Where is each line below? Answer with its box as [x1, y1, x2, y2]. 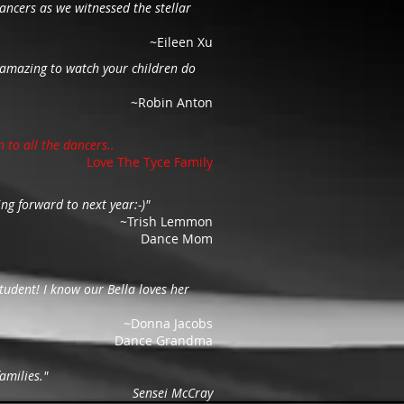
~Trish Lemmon [120, 213, 213, 230]
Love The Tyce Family [87, 153, 213, 170]
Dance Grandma [115, 332, 213, 349]
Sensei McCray [133, 384, 213, 401]
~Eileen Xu [150, 33, 213, 50]
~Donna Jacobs [124, 315, 213, 332]
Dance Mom [141, 230, 213, 247]
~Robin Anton [131, 94, 213, 111]
